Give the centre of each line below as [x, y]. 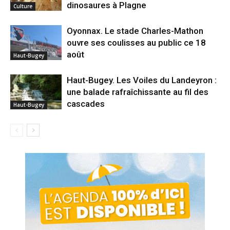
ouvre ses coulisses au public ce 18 [136, 42]
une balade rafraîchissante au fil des [138, 92]
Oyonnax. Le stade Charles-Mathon [135, 31]
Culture [23, 6]
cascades [86, 103]
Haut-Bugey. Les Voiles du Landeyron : [142, 80]
